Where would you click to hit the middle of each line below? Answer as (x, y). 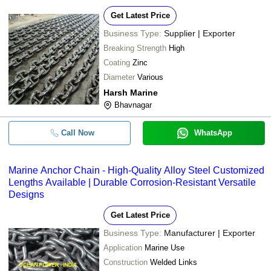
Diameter (119, 77)
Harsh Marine (131, 93)
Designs (26, 194)
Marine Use (165, 248)
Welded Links (174, 262)
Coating (117, 63)
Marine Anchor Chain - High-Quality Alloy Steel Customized (136, 170)
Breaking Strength (135, 48)
